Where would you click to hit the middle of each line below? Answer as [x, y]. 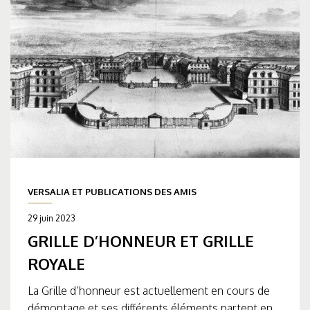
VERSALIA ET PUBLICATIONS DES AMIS [112, 192]
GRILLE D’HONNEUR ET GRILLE [141, 241]
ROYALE [56, 264]
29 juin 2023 [52, 219]
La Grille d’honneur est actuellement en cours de [149, 291]
